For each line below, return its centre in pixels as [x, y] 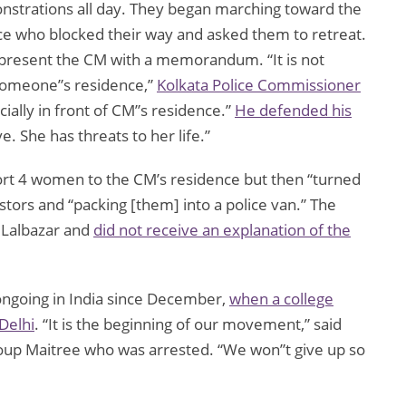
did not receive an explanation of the [222, 230]
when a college [281, 299]
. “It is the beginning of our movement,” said [188, 324]
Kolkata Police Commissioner [259, 85]
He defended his [293, 111]
